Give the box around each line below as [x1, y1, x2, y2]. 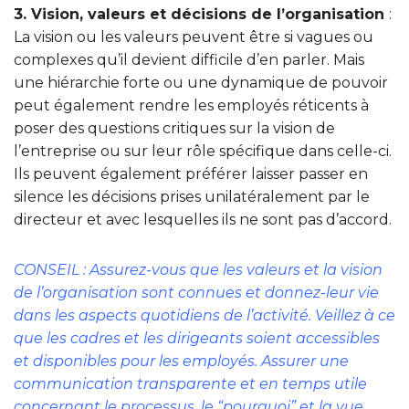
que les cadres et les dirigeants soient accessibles [14, 330, 380, 348]
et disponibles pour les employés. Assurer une [14, 352, 349, 371]
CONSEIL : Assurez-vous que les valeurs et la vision [14, 261, 383, 279]
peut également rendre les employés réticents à [14, 97, 369, 115]
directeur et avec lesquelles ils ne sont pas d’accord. [14, 211, 392, 229]
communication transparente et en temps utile [14, 375, 367, 393]
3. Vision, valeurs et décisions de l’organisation [14, 5, 389, 24]
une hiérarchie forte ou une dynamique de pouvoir [14, 74, 388, 92]
